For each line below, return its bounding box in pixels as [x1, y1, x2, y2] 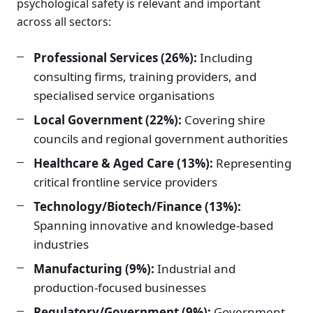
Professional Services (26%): [34, 50, 197, 66]
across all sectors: [17, 13, 111, 29]
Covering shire [182, 112, 265, 129]
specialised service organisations [34, 87, 214, 104]
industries [34, 236, 89, 253]
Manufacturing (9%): [34, 261, 154, 277]
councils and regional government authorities [34, 131, 288, 147]
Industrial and [154, 261, 235, 277]
